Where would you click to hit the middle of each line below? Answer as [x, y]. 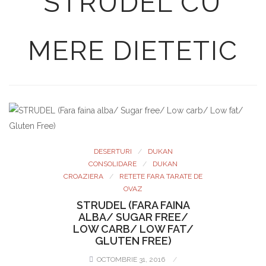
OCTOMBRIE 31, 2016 [131, 259]
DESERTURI [113, 151]
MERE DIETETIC [133, 51]
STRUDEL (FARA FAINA [133, 205]
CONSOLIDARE [113, 164]
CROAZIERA [83, 176]
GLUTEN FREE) [133, 241]
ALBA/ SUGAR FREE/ [133, 217]
